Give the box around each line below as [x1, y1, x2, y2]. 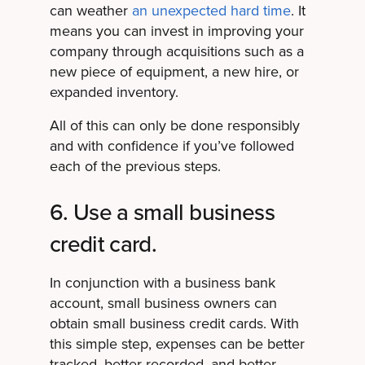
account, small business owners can [49, 292, 277, 314]
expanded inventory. [49, 81, 178, 103]
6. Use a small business [49, 196, 275, 230]
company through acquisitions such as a [49, 41, 304, 63]
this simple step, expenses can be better [49, 333, 305, 355]
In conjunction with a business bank [49, 272, 275, 294]
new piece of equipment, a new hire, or [49, 61, 299, 83]
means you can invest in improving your [49, 20, 304, 42]
